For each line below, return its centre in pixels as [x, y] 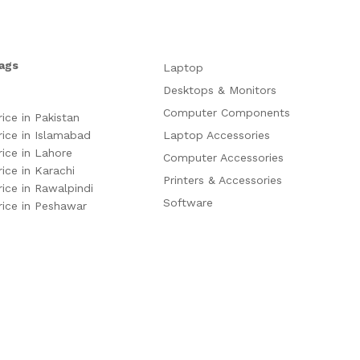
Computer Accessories [223, 157]
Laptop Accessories [216, 135]
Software [188, 202]
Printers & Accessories [222, 180]
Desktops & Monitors [219, 90]
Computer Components [226, 112]
